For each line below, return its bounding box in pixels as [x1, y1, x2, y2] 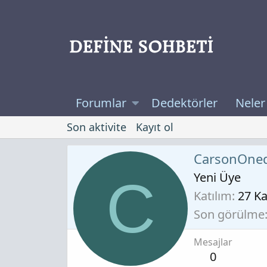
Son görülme [194, 206, 265, 222]
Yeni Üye [194, 169, 241, 185]
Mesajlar [194, 235, 232, 249]
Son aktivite [67, 120, 126, 135]
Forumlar [76, 95, 126, 111]
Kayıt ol [136, 120, 173, 135]
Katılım [194, 187, 232, 204]
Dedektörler [151, 95, 218, 111]
